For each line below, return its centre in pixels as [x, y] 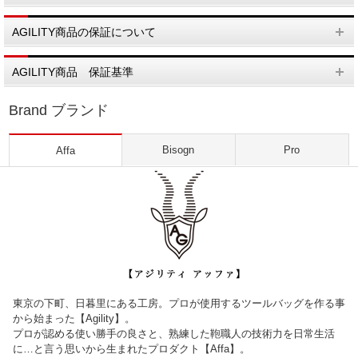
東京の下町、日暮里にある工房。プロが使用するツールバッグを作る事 [179, 304]
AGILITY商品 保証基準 [73, 72]
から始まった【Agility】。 [74, 319]
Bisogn [179, 150]
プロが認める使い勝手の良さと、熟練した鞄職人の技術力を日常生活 [174, 334]
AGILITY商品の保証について [84, 32]
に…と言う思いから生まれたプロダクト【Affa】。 [131, 349]
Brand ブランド [59, 111]
